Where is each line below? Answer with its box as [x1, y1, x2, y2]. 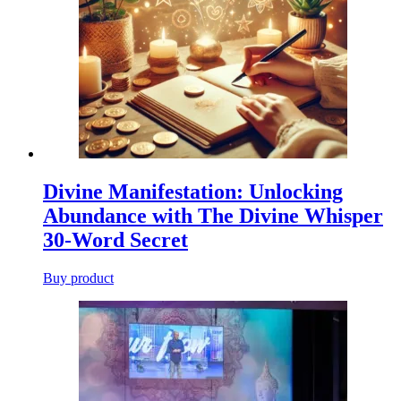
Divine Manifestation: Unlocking [43, 180, 343, 204]
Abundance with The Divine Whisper [43, 204, 383, 228]
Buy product [43, 270, 114, 286]
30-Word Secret [43, 228, 188, 252]
